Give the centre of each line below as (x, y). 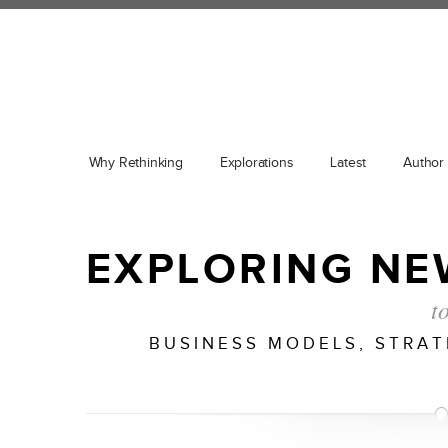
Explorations (256, 163)
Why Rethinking (135, 163)
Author (423, 163)
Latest (348, 163)
